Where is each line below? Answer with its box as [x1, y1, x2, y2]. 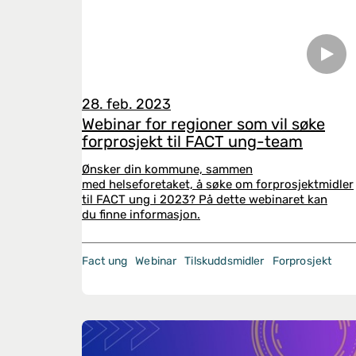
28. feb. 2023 [82, 95, 171, 113]
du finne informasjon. [82, 207, 200, 222]
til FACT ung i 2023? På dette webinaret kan [82, 192, 327, 207]
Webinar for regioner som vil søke [82, 114, 325, 133]
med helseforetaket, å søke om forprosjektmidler [82, 177, 354, 192]
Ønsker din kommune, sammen [82, 162, 253, 176]
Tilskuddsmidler [184, 254, 265, 268]
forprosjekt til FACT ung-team [82, 132, 303, 151]
